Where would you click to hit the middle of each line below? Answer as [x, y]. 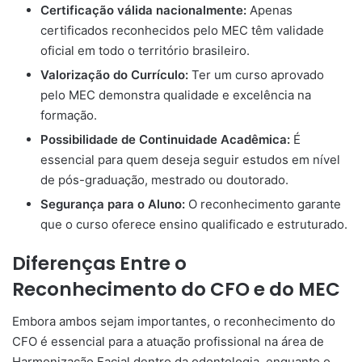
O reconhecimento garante [263, 204]
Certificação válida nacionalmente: [143, 10]
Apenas [269, 10]
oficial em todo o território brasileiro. [145, 50]
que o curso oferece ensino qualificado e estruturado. [194, 224]
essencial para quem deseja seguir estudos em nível [190, 159]
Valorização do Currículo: [114, 74]
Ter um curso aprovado [256, 74]
